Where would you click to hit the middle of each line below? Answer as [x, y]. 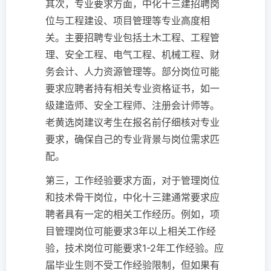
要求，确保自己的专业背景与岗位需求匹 [132, 139]
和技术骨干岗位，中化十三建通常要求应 [132, 197]
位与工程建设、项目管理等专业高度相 [128, 21]
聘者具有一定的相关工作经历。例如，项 [132, 214]
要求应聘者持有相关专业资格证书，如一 [132, 88]
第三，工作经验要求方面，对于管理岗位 [132, 180]
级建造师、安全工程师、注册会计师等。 [132, 105]
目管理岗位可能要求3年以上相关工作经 [131, 231]
